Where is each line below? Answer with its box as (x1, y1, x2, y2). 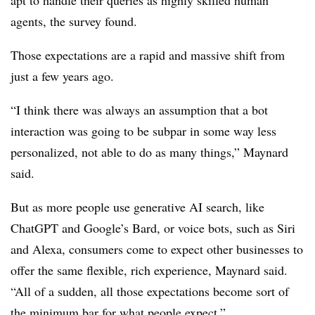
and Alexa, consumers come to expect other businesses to (11, 240, 303, 257)
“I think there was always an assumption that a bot (11, 101, 268, 118)
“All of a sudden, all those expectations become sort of (11, 283, 289, 300)
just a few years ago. (11, 67, 114, 84)
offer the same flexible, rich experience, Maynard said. (11, 262, 288, 278)
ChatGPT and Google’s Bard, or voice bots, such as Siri (11, 219, 295, 236)
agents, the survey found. (11, 13, 141, 30)
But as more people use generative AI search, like (11, 198, 264, 215)
